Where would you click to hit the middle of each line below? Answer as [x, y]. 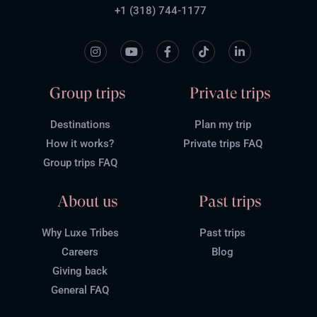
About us [87, 201]
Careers [80, 252]
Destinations [80, 124]
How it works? [80, 143]
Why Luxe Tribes [80, 232]
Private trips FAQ [223, 143]
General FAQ [80, 290]
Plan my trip [223, 124]
